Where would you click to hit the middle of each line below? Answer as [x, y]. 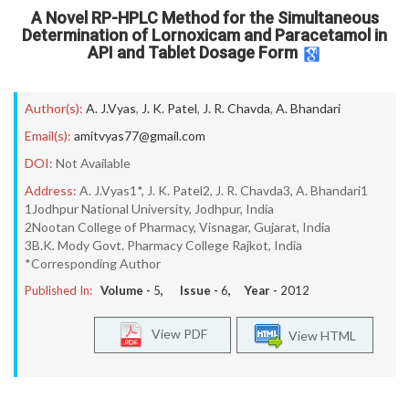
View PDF [175, 333]
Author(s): [54, 108]
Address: [51, 190]
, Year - [254, 290]
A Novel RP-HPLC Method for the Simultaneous [204, 18]
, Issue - [191, 290]
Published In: [58, 290]
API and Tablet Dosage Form [192, 53]
